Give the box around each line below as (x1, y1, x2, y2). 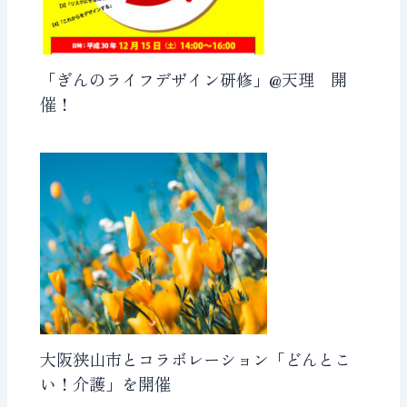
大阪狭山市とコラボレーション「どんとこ (40, 347, 352, 372)
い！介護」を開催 (40, 372, 172, 396)
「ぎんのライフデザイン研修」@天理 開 (40, 67, 348, 92)
